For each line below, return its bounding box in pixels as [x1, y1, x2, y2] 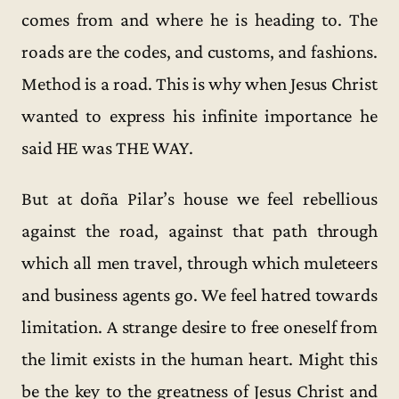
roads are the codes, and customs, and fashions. [21, 41, 378, 63]
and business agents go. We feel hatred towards [21, 284, 378, 306]
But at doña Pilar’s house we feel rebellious [21, 188, 378, 210]
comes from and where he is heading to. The [21, 9, 378, 31]
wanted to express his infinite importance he [21, 105, 378, 127]
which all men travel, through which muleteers [21, 252, 378, 274]
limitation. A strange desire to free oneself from [21, 316, 378, 338]
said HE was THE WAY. [21, 137, 193, 159]
